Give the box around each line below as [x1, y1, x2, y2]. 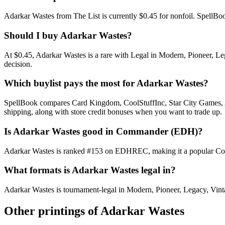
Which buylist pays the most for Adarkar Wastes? [4, 78, 208, 89]
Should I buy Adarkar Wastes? [4, 30, 132, 41]
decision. [4, 59, 32, 68]
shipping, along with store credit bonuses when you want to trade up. [4, 107, 222, 117]
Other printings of [4, 204, 100, 217]
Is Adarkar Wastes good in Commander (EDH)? [4, 126, 203, 137]
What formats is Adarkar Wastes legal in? [4, 165, 176, 176]
